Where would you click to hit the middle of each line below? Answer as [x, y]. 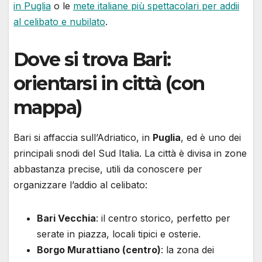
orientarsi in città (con [109, 83]
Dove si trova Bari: [92, 59]
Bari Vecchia [66, 218]
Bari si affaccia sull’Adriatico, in [83, 137]
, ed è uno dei [211, 137]
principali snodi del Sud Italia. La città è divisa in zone [130, 153]
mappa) [48, 107]
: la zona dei [187, 249]
